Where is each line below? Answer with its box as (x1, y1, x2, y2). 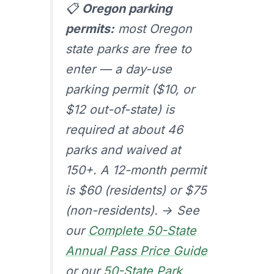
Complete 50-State (87, 223, 196, 239)
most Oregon (114, 21, 192, 37)
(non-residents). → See (65, 203, 199, 218)
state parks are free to (65, 42, 191, 57)
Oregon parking (81, 1, 172, 17)
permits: (65, 21, 114, 37)
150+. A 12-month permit (65, 163, 206, 178)
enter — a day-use (65, 62, 172, 77)
